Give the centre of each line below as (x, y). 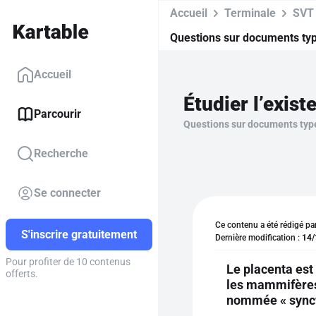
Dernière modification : (259, 238)
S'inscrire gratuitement (79, 235)
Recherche (61, 154)
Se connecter (67, 193)
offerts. (22, 274)
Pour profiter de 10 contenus (68, 262)
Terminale (250, 13)
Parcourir (57, 114)
